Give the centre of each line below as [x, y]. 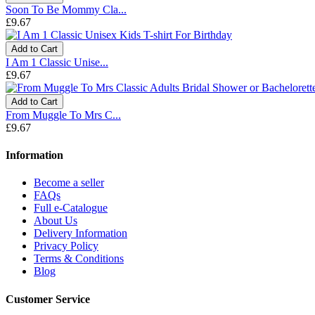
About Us [56, 221]
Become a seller [69, 183]
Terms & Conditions [79, 259]
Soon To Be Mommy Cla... [66, 9]
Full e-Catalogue [71, 208]
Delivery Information [81, 233]
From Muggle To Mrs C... [63, 115]
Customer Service [48, 299]
